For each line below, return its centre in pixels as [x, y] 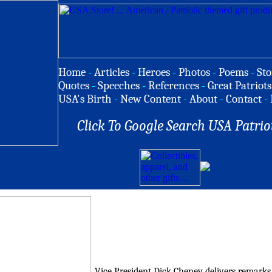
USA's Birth [85, 99]
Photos [194, 72]
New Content [151, 99]
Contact [244, 99]
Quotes [74, 86]
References [174, 86]
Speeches [119, 86]
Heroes [154, 72]
